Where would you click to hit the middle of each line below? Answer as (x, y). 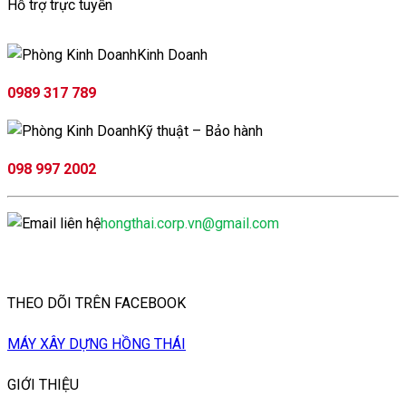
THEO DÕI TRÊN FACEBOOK (97, 303)
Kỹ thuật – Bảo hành (200, 131)
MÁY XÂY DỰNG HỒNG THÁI (97, 343)
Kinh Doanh (172, 55)
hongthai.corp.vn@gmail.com (190, 224)
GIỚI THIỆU (43, 385)
